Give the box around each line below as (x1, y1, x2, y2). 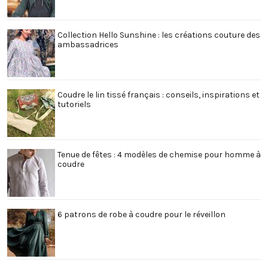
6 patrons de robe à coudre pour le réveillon (57, 209, 226, 220)
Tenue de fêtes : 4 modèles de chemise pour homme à (57, 149, 261, 160)
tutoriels (57, 99, 91, 109)
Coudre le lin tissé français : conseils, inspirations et (57, 89, 260, 100)
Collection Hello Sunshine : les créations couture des (57, 29, 260, 40)
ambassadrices (57, 39, 118, 50)
